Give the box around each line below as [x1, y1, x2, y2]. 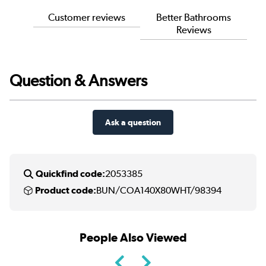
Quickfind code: [36, 167, 105, 179]
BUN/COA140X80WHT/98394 [96, 184, 221, 196]
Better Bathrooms [156, 11, 232, 23]
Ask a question [105, 116, 161, 127]
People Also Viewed [79, 230, 187, 245]
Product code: [35, 184, 96, 196]
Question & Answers [9, 70, 147, 90]
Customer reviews [48, 11, 126, 23]
